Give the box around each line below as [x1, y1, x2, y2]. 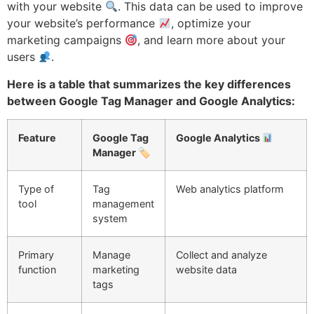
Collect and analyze [176, 249, 267, 261]
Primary [18, 249, 54, 261]
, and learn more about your [137, 33, 286, 48]
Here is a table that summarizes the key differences [7, 76, 291, 91]
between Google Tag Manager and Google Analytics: [7, 93, 295, 108]
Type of [18, 183, 54, 196]
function [18, 264, 56, 276]
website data [176, 264, 237, 276]
